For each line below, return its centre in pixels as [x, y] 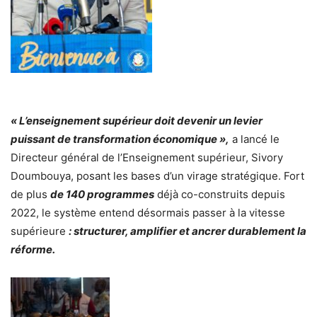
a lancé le [254, 139]
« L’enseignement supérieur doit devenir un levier [137, 120]
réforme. [33, 249]
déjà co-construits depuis [220, 194]
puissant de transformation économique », [120, 139]
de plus [30, 194]
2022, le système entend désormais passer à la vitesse [148, 212]
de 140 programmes [102, 194]
